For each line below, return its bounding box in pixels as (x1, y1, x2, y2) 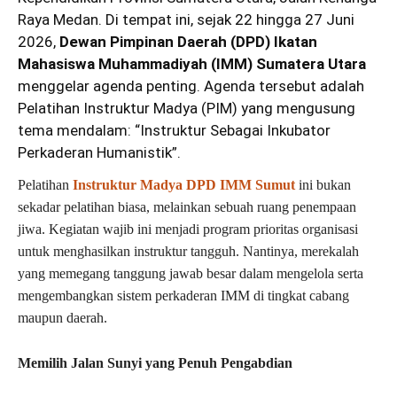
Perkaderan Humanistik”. (18, 143, 181, 161)
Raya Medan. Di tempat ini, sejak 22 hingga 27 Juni (18, 10, 354, 28)
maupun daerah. (18, 309, 107, 325)
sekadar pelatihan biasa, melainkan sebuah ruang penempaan (18, 198, 356, 214)
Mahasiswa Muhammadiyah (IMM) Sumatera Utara (18, 54, 366, 73)
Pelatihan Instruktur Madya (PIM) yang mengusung (18, 98, 355, 117)
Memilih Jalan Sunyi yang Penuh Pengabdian (18, 354, 292, 370)
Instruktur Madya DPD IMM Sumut (73, 176, 295, 192)
